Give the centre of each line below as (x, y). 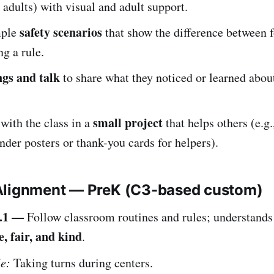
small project (128, 122)
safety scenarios (61, 32)
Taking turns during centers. (82, 262)
